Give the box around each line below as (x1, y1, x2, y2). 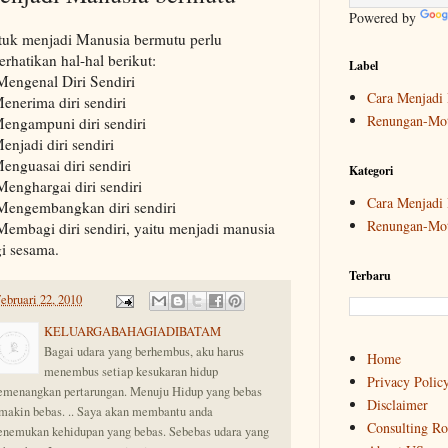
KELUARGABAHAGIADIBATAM (44, 323, 221, 341)
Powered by (349, 8, 420, 27)
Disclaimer (366, 394, 428, 414)
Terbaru (349, 267, 391, 284)
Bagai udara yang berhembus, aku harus (44, 343, 244, 361)
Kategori (349, 162, 393, 179)
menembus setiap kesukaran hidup (44, 363, 218, 381)
